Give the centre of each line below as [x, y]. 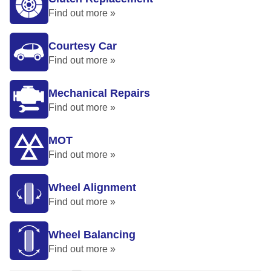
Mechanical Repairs [99, 93]
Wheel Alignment [92, 188]
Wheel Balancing [92, 235]
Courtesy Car [83, 46]
